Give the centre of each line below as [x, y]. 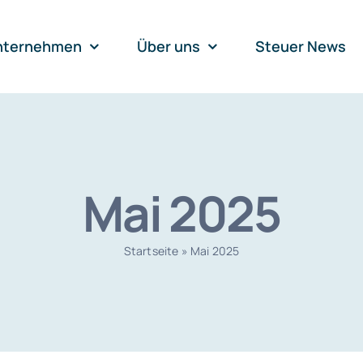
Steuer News [301, 46]
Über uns [169, 46]
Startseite [151, 250]
